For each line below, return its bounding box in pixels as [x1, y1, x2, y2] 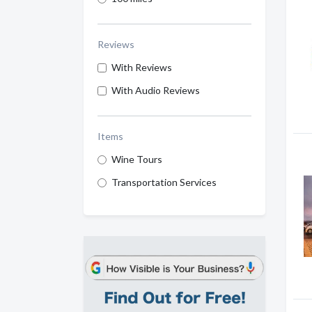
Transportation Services [111, 176, 217, 188]
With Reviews [111, 61, 172, 73]
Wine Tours [111, 153, 162, 165]
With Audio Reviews [111, 84, 200, 96]
